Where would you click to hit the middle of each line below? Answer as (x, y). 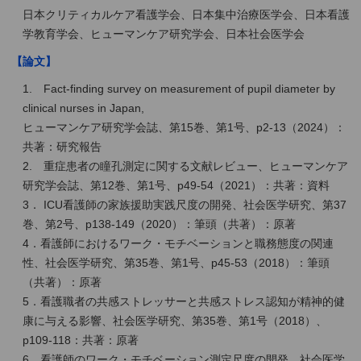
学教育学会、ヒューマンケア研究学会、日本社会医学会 (163, 33)
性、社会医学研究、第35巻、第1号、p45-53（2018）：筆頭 (176, 262)
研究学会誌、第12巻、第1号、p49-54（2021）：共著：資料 (176, 185)
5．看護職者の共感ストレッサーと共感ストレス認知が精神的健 (183, 301)
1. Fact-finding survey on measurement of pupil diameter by (178, 88)
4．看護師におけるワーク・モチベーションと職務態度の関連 (178, 243)
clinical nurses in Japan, (83, 108)
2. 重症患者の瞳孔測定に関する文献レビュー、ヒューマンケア (185, 166)
